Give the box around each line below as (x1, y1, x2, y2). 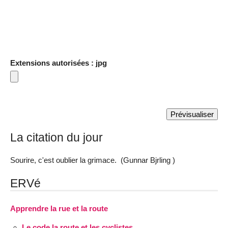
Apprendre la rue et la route (10, 204, 108, 213)
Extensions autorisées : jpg (10, 58, 107, 67)
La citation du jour (10, 131, 103, 145)
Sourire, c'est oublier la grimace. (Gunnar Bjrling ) (10, 156, 175, 165)
